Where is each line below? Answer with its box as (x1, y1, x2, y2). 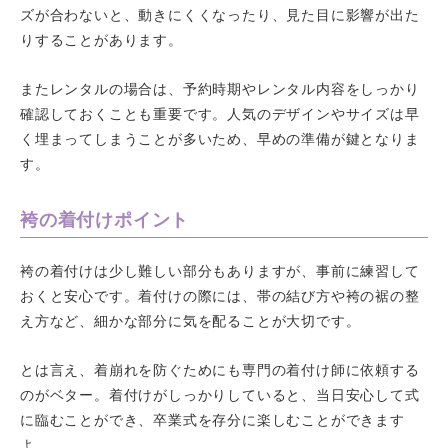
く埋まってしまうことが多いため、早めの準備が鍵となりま (20, 127, 420, 148)
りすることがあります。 (20, 28, 183, 49)
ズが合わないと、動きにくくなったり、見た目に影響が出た (20, 3, 420, 24)
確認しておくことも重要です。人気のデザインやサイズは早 (20, 102, 420, 123)
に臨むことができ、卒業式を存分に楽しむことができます (20, 408, 405, 429)
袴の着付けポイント (20, 205, 190, 232)
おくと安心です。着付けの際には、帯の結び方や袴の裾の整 (20, 284, 420, 305)
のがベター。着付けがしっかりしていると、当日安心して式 (20, 383, 420, 404)
